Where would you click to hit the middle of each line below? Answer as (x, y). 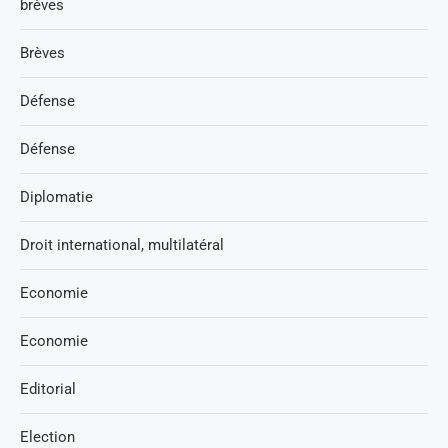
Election (47, 436)
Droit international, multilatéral (122, 244)
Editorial (48, 388)
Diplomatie (56, 196)
